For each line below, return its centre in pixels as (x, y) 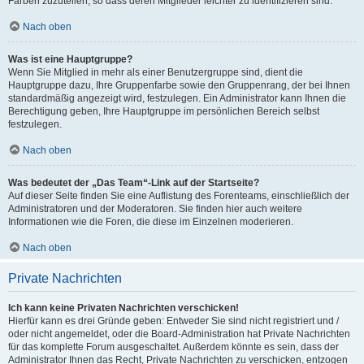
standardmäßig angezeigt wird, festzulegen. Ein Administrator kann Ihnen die (177, 98)
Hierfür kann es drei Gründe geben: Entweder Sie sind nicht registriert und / (173, 321)
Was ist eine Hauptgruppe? (70, 59)
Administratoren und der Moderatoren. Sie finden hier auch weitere (155, 209)
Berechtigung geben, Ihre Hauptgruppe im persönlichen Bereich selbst (164, 111)
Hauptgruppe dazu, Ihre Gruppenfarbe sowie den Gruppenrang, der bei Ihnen (179, 85)
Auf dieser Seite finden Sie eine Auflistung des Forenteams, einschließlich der (179, 196)
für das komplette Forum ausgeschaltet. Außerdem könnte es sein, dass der (173, 347)
